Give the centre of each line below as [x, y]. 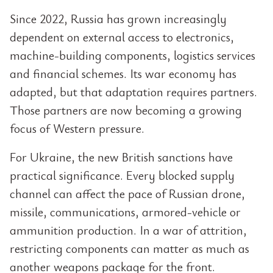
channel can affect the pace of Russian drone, [127, 193]
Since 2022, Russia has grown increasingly [118, 19]
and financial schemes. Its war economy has [123, 73]
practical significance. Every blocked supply [122, 175]
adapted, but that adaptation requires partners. [133, 92]
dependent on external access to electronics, [122, 37]
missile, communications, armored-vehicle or [125, 212]
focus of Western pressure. [77, 128]
